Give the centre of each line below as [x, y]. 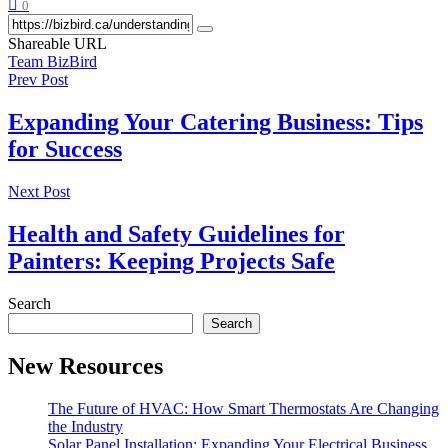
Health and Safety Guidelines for [176, 233]
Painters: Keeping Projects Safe [171, 260]
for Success [65, 148]
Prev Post [38, 79]
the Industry [85, 427]
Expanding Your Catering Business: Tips [215, 121]
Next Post [39, 191]
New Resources [85, 366]
